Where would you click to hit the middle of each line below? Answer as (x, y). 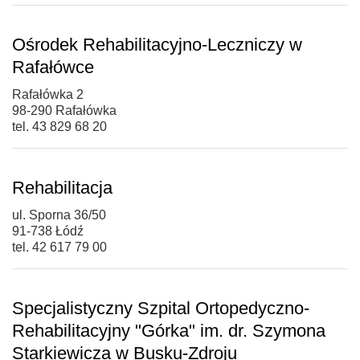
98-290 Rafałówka (64, 110)
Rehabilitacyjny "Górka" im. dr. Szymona (169, 330)
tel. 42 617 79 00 (59, 247)
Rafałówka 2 (48, 94)
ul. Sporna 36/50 (59, 215)
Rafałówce (53, 67)
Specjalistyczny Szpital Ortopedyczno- (161, 308)
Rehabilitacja (62, 187)
